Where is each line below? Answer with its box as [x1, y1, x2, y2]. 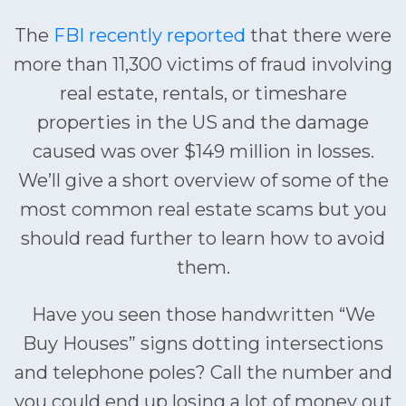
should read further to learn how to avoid [21, 227, 385, 249]
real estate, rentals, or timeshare [59, 82, 347, 104]
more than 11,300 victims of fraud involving [14, 53, 392, 75]
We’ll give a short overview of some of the [17, 169, 389, 191]
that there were [246, 24, 391, 46]
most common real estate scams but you [19, 198, 387, 220]
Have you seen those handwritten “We [31, 304, 375, 325]
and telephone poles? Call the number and [14, 362, 392, 383]
